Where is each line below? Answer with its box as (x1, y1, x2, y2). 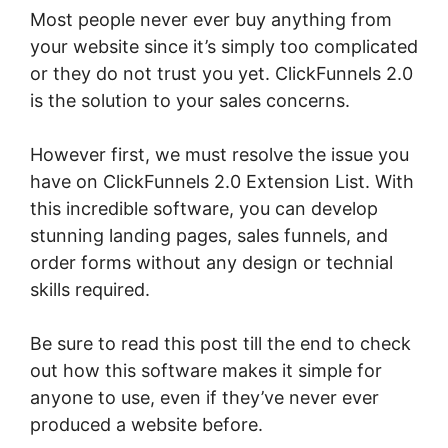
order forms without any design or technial (30, 251, 393, 273)
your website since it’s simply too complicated (30, 35, 418, 57)
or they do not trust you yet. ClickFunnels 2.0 (30, 62, 413, 84)
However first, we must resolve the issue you (30, 143, 409, 165)
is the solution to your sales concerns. (30, 89, 350, 111)
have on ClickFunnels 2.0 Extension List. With (30, 170, 414, 192)
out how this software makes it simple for (30, 359, 382, 381)
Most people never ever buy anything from (30, 8, 392, 30)
